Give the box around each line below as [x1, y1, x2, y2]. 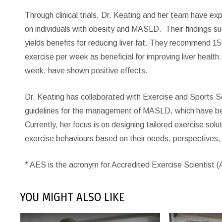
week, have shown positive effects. [25, 66, 148, 75]
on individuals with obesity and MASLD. [25, 25, 162, 34]
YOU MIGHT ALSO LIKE [20, 190, 125, 205]
